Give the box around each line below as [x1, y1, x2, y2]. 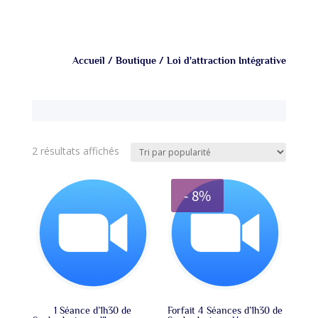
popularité [118, 176, 165, 190]
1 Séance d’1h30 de [54, 305, 132, 317]
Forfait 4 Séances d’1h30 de [168, 305, 283, 317]
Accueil [72, 55, 106, 67]
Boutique [116, 55, 157, 67]
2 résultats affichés [31, 144, 119, 158]
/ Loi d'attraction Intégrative [156, 55, 287, 67]
